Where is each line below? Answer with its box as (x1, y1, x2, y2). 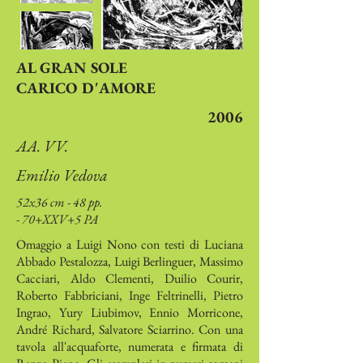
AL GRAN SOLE (16, 58, 127, 78)
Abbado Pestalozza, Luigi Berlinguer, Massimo (16, 253, 243, 270)
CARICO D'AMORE (16, 78, 156, 98)
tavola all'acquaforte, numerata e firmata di (16, 338, 243, 355)
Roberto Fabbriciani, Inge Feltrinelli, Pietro (16, 287, 243, 304)
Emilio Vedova (16, 164, 108, 186)
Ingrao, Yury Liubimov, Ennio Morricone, (16, 304, 243, 321)
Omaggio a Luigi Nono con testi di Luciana (16, 236, 243, 253)
